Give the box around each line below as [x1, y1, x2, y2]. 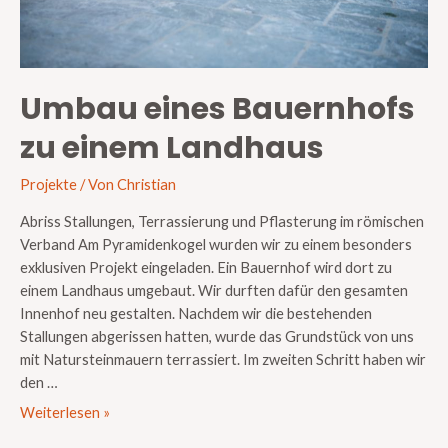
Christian [117, 176, 176, 194]
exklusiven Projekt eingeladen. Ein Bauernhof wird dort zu [20, 258, 392, 276]
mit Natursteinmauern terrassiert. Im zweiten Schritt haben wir [20, 350, 426, 368]
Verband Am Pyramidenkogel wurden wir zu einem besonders [20, 235, 412, 253]
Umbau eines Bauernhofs [20, 88, 415, 131]
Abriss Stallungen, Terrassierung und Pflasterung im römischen [20, 212, 424, 230]
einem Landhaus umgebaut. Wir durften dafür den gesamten [20, 281, 408, 299]
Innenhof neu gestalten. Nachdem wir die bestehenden [20, 304, 372, 322]
